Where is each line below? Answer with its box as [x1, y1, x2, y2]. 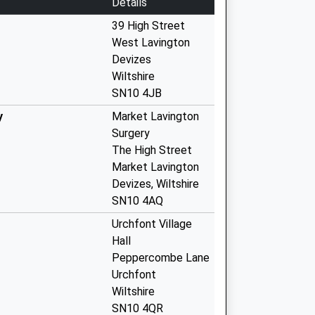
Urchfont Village [112, 217, 192, 231]
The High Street [112, 143, 192, 157]
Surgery [112, 127, 150, 140]
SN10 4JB [112, 86, 162, 100]
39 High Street [112, 19, 185, 32]
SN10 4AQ [112, 194, 163, 207]
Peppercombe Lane [112, 251, 210, 264]
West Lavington [112, 36, 190, 49]
